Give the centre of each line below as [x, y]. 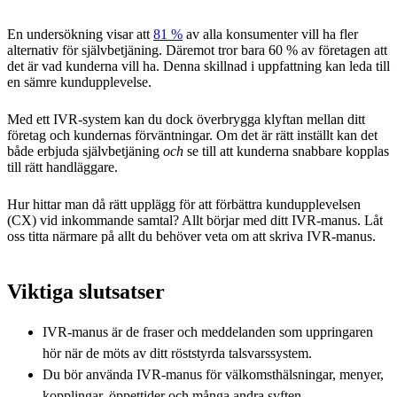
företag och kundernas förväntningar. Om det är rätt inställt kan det [192, 135]
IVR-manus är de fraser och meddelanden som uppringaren [208, 331]
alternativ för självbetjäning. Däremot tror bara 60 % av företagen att [197, 50]
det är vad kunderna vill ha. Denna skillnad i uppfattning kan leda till [198, 66]
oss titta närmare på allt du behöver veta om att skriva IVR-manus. [193, 236]
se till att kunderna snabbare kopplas [286, 151]
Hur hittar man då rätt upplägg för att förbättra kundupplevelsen [184, 204]
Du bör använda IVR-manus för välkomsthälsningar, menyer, [213, 374]
